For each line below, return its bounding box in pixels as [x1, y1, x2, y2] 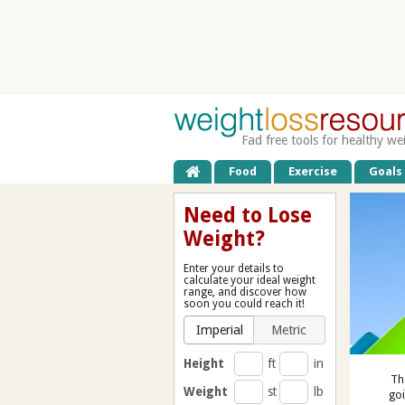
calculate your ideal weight [184, 273, 316, 287]
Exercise [288, 164, 338, 178]
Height [184, 355, 225, 371]
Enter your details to [184, 261, 284, 275]
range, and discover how [184, 285, 306, 298]
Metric [271, 322, 307, 337]
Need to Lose [184, 202, 312, 227]
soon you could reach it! [184, 297, 305, 310]
